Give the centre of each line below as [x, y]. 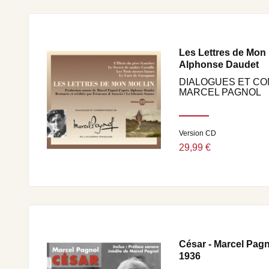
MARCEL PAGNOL [220, 92]
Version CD [198, 133]
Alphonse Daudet [219, 65]
